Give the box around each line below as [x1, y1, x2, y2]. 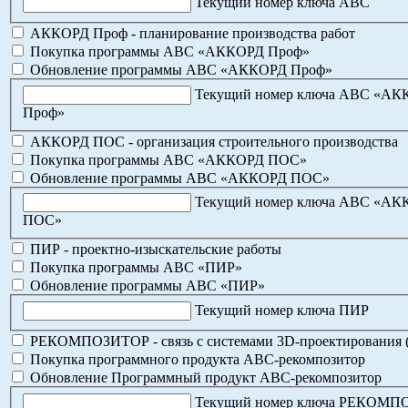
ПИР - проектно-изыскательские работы [26, 241, 281, 258]
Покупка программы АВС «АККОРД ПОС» [26, 151, 307, 168]
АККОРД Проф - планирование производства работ [26, 25, 355, 42]
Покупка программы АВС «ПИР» [26, 260, 242, 276]
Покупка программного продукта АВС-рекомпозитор [26, 351, 365, 367]
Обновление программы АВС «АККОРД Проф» [26, 62, 332, 78]
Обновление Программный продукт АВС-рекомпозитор [26, 369, 382, 385]
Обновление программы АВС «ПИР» [26, 278, 265, 294]
